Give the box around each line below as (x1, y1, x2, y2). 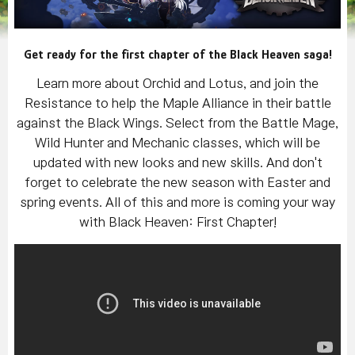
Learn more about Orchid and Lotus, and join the (36, 77, 319, 90)
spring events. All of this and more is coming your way (20, 196, 335, 209)
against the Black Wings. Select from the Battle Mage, (17, 116, 338, 130)
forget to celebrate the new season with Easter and (25, 176, 330, 189)
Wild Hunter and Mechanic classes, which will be (35, 136, 320, 150)
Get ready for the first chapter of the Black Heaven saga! (23, 48, 332, 63)
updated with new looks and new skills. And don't (32, 156, 323, 170)
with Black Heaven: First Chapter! (78, 216, 277, 229)
